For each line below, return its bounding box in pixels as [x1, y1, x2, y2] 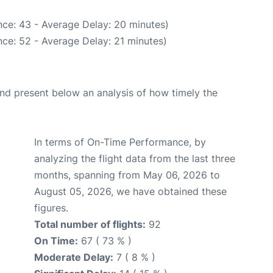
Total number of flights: [34, 218, 146, 230]
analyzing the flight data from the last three [34, 152, 235, 165]
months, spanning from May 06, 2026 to [34, 168, 220, 181]
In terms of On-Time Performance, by [34, 135, 206, 148]
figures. [34, 201, 68, 214]
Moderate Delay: [34, 250, 113, 263]
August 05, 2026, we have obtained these [34, 185, 227, 197]
